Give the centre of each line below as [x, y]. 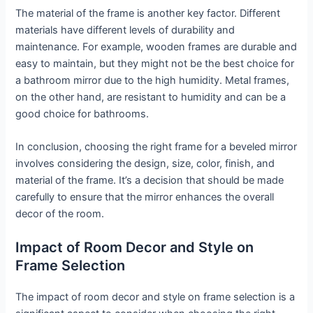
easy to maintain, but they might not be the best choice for [155, 63]
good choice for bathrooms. [82, 114]
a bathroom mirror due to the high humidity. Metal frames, [153, 80]
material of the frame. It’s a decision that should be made [150, 180]
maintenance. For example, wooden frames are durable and [156, 46]
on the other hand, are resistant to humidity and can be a [151, 97]
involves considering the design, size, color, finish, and [145, 163]
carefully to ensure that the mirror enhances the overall [145, 197]
